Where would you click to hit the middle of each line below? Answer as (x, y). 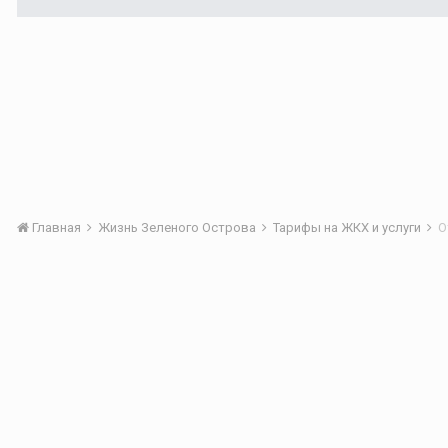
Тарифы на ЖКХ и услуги (348, 227)
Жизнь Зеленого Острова (178, 227)
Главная (56, 227)
